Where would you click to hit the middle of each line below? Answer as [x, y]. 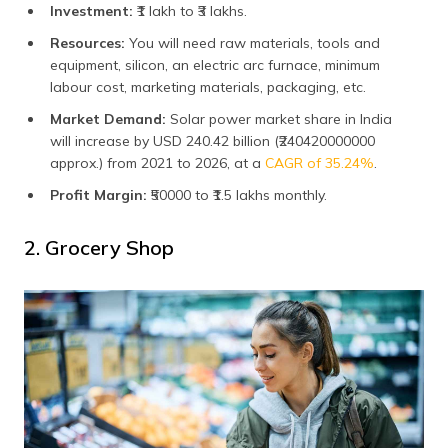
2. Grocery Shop [99, 247]
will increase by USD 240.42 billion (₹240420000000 [212, 140]
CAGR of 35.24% [319, 162]
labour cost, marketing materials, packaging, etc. [208, 86]
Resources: [89, 42]
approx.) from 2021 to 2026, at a [157, 162]
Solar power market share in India [281, 118]
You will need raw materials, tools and [254, 42]
